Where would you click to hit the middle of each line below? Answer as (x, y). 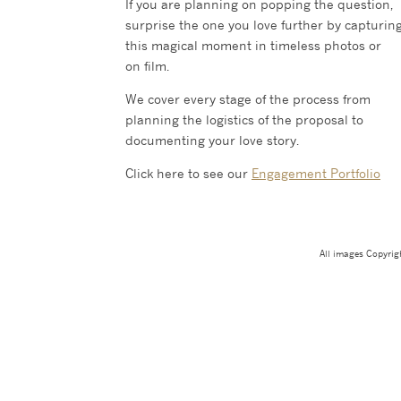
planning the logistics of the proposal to (244, 119)
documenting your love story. (214, 140)
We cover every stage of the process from (248, 99)
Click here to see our (188, 173)
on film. (147, 66)
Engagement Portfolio (316, 173)
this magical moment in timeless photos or (253, 45)
